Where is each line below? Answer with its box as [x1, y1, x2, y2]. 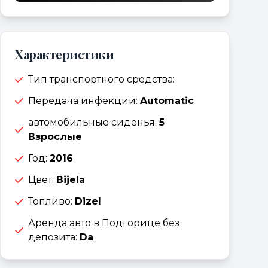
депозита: [28, 232, 80, 243]
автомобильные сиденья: [28, 117, 159, 128]
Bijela [56, 174, 85, 185]
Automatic [140, 95, 194, 106]
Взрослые [28, 131, 82, 142]
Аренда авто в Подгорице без [28, 217, 179, 229]
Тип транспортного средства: [28, 74, 175, 85]
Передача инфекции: [28, 95, 140, 106]
